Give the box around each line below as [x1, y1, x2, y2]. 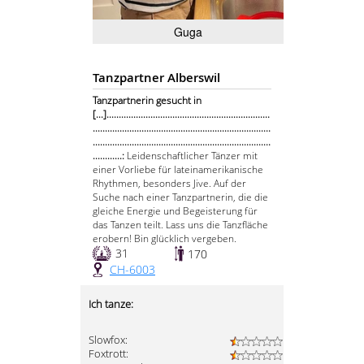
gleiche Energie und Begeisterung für [93, 204, 258, 219]
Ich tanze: [89, 297, 133, 312]
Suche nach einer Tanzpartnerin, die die [93, 190, 268, 205]
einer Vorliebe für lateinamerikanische [93, 162, 263, 177]
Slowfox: [89, 333, 128, 348]
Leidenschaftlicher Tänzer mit [127, 149, 258, 163]
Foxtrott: [89, 347, 128, 362]
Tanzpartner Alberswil [93, 69, 220, 87]
